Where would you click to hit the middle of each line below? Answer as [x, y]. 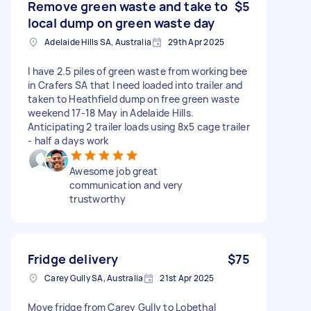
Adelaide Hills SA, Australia [98, 42]
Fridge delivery [73, 259]
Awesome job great [114, 171]
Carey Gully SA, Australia [94, 278]
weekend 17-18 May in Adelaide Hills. [111, 112]
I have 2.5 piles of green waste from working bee [137, 71]
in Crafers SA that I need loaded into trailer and [135, 85]
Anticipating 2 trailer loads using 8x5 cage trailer [139, 126]
